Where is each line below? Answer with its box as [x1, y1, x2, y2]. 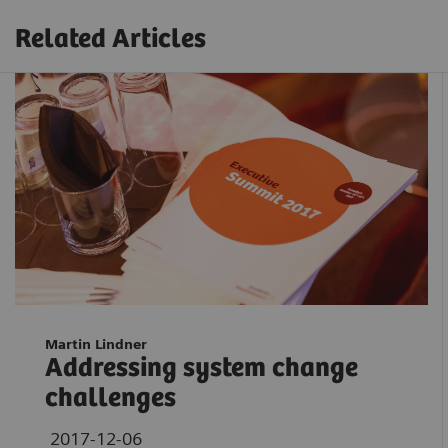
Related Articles [15, 23, 206, 55]
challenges [44, 383, 176, 415]
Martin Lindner [44, 336, 147, 353]
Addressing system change [44, 353, 358, 385]
